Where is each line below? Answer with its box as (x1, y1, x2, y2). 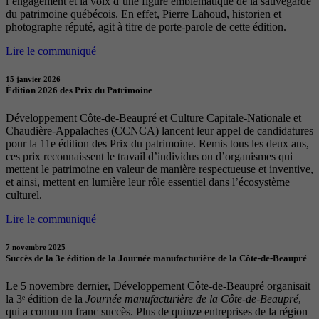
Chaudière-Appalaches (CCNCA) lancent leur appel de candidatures (6, 124, 313, 137)
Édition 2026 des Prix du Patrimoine (6, 84, 152, 95)
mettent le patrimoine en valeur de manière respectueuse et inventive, (6, 162, 313, 175)
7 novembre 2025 (6, 243, 66, 252)
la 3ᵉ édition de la (6, 293, 85, 305)
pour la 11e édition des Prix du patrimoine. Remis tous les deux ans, (6, 137, 309, 150)
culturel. (6, 188, 42, 201)
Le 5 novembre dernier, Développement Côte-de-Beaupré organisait (6, 280, 310, 293)
